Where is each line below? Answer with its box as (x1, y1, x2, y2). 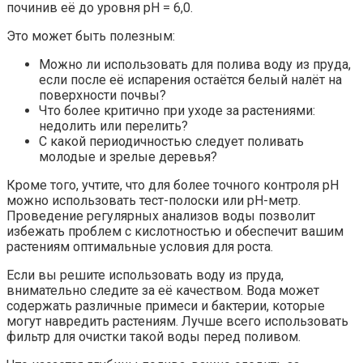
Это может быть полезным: (6, 28, 175, 44)
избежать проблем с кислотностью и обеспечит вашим (6, 223, 344, 239)
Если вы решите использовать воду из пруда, (6, 267, 284, 283)
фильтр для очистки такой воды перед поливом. (6, 328, 301, 344)
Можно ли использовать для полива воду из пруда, (39, 56, 351, 72)
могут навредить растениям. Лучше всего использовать (6, 313, 348, 329)
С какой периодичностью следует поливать (39, 133, 304, 149)
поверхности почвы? (39, 87, 166, 103)
